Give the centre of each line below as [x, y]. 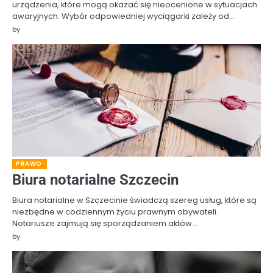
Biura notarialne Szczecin [95, 180]
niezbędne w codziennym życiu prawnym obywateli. [115, 212]
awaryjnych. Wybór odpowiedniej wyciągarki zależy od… [123, 16]
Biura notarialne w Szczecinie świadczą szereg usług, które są [134, 200]
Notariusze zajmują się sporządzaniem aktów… [105, 224]
